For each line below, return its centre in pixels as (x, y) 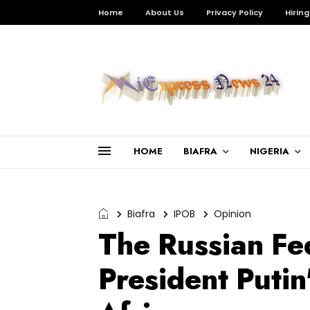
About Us (165, 12)
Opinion (232, 214)
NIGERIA (270, 151)
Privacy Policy (235, 12)
